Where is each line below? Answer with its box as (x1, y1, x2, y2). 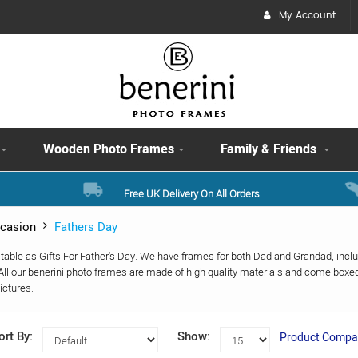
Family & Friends (221, 140, 320, 159)
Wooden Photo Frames (43, 140, 174, 159)
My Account (279, 8, 336, 23)
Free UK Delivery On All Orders (123, 186, 260, 201)
